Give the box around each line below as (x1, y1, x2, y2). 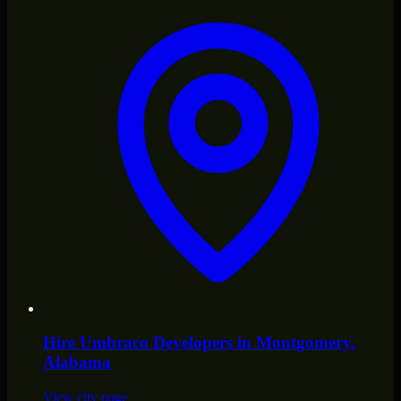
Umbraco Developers (80, 333, 233, 353)
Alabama (43, 353, 111, 372)
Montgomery (256, 333, 351, 353)
